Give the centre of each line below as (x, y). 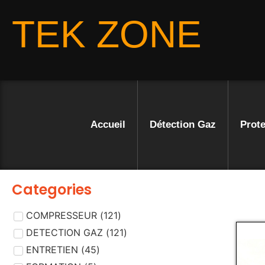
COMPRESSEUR (62, 216)
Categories (52, 189)
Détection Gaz (182, 125)
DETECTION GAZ (64, 233)
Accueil (108, 125)
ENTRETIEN (52, 250)
